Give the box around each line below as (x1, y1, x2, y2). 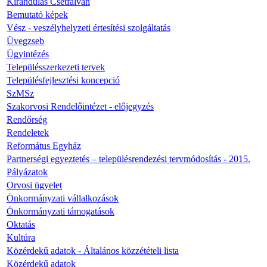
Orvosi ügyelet (7, 179, 62, 190)
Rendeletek (7, 127, 49, 138)
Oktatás (7, 219, 35, 229)
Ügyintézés (7, 48, 49, 59)
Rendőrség (7, 114, 47, 125)
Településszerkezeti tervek (7, 61, 105, 72)
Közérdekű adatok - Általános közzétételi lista (7, 245, 179, 256)
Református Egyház (7, 140, 81, 151)
